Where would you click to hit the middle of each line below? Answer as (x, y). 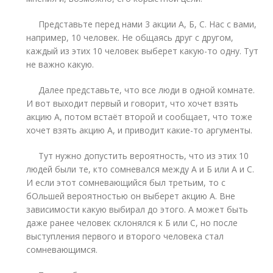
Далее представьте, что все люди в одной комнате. (141, 90)
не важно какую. (62, 64)
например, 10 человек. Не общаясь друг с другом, (130, 37)
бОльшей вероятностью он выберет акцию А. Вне (131, 196)
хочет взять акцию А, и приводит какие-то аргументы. (140, 130)
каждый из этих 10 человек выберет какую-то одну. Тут (143, 51)
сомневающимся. (62, 250)
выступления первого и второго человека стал (125, 236)
